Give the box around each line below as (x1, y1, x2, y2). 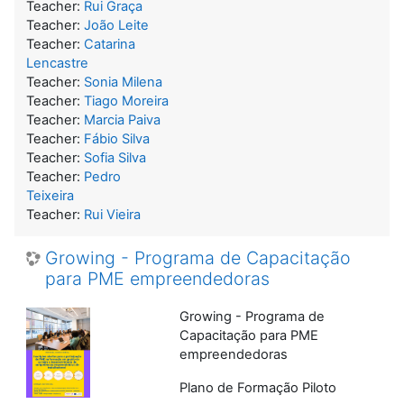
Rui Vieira (84, 206, 141, 223)
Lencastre (26, 54, 88, 71)
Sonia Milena (84, 73, 162, 90)
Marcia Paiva (84, 111, 161, 128)
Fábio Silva (84, 130, 150, 147)
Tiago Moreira (84, 92, 169, 109)
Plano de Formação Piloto (179, 379, 336, 396)
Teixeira (26, 187, 74, 204)
